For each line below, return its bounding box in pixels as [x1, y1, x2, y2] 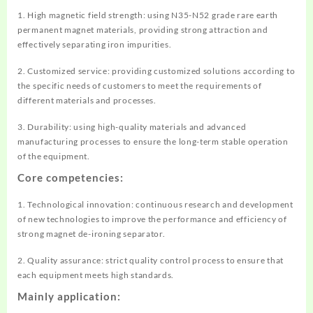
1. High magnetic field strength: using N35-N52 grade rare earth [17, 9, 279, 20]
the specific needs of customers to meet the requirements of [17, 80, 262, 91]
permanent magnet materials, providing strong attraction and [17, 24, 268, 35]
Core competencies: [17, 170, 124, 184]
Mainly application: [17, 289, 121, 303]
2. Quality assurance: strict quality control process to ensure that [17, 254, 284, 265]
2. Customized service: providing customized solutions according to [17, 65, 296, 76]
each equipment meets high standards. [17, 269, 175, 280]
